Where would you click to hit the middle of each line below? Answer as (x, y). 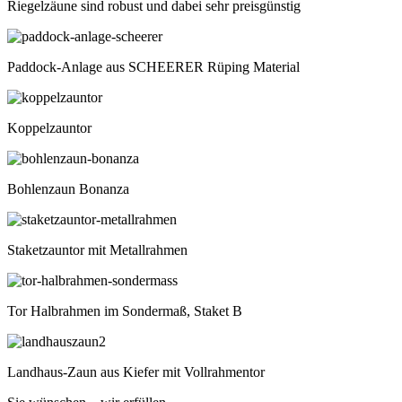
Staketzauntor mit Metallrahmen (97, 250)
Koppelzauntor (49, 128)
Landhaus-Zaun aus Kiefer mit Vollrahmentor (136, 372)
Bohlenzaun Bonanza (68, 189)
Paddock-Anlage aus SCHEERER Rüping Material (153, 67)
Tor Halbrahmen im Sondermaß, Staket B (125, 311)
